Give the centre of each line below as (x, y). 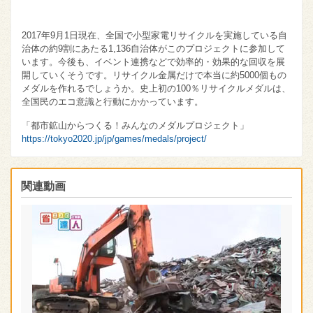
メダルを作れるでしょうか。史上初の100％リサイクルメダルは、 (156, 88)
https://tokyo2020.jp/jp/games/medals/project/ (114, 139)
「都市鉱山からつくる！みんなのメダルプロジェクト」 (135, 125)
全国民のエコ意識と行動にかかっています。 (112, 102)
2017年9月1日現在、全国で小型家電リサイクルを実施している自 (154, 35)
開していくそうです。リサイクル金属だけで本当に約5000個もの (154, 75)
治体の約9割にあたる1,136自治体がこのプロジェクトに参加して (153, 49)
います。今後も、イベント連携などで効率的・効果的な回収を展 (153, 62)
